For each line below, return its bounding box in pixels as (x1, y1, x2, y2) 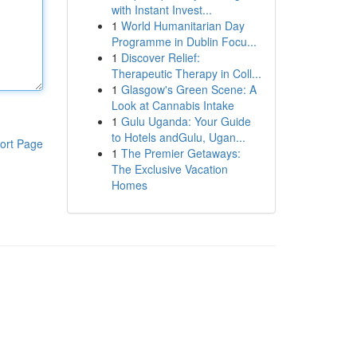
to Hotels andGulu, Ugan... (111, 129, 245, 145)
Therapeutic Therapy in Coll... (111, 65, 261, 81)
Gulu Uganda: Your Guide (120, 113, 251, 129)
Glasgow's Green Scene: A (120, 81, 257, 97)
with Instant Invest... (111, 2, 212, 18)
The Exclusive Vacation (111, 161, 228, 177)
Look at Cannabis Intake (111, 97, 234, 113)
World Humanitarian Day (120, 18, 245, 33)
